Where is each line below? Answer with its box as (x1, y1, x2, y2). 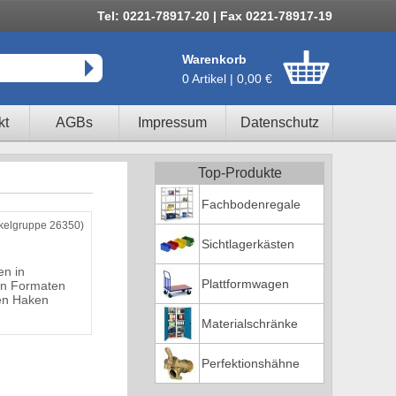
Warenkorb (182, 52, 247, 66)
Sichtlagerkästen (202, 237, 294, 251)
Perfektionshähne (202, 356, 300, 370)
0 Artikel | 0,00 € (182, 72, 272, 86)
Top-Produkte (197, 165, 282, 180)
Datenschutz (240, 115, 319, 130)
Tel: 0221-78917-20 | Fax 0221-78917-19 (97, 9, 332, 23)
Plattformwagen (202, 277, 289, 291)
